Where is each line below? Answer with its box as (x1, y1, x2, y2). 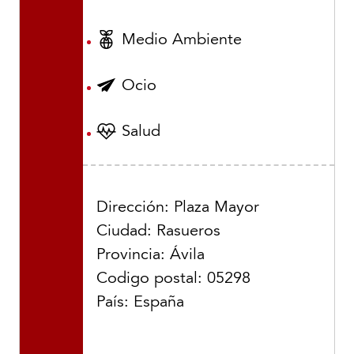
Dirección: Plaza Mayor (96, 197, 259, 217)
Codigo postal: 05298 (96, 268, 250, 288)
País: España (96, 292, 184, 311)
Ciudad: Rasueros (96, 220, 220, 240)
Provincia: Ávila (96, 244, 205, 264)
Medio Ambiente (122, 30, 242, 50)
